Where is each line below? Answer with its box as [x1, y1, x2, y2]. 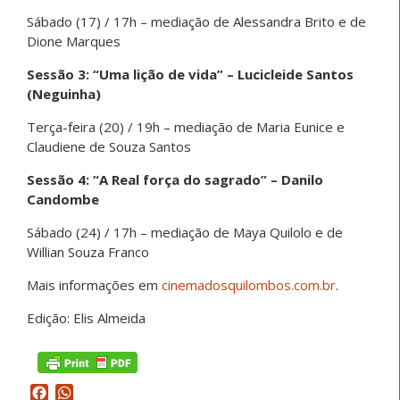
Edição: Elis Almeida [27, 308, 146, 327]
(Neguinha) [27, 84, 101, 103]
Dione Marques [27, 31, 121, 50]
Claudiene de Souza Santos [27, 137, 191, 155]
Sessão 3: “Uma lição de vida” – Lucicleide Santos [27, 64, 354, 83]
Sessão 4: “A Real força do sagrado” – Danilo [27, 170, 323, 188]
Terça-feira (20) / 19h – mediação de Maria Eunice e [27, 117, 345, 136]
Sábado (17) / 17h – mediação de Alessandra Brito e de [27, 12, 366, 30]
